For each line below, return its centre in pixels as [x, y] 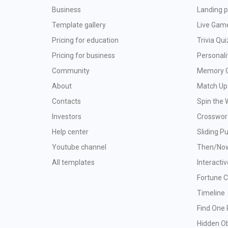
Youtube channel [79, 147]
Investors [67, 117]
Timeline [211, 193]
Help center [70, 132]
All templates [73, 162]
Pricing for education [85, 40]
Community [71, 71]
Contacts [66, 101]
